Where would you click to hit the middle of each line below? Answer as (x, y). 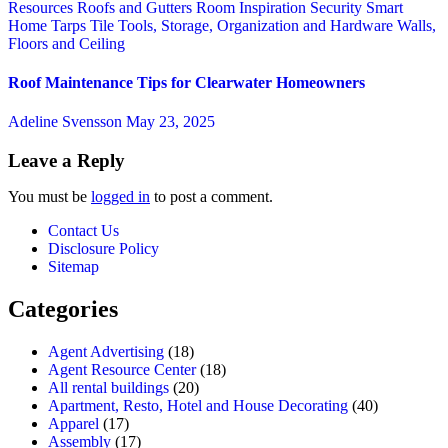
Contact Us (83, 230)
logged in (120, 196)
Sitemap (73, 266)
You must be (49, 196)
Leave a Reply (66, 160)
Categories (63, 308)
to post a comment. (211, 196)
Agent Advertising (106, 351)
